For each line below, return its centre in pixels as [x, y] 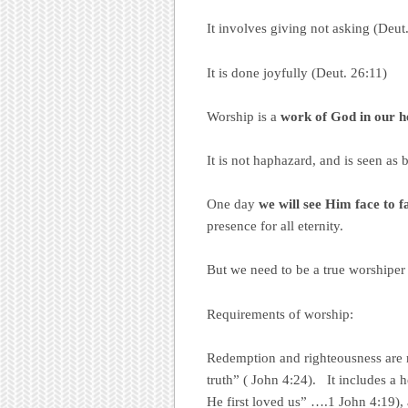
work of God [318, 116]
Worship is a [244, 116]
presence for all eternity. [275, 226]
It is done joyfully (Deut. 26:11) [297, 72]
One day [233, 204]
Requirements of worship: [280, 314]
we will [279, 204]
